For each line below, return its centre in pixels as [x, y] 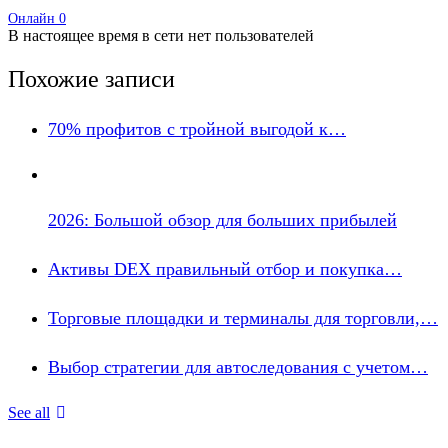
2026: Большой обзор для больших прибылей [222, 219]
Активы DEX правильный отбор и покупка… [225, 268]
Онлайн [33, 19]
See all [29, 412]
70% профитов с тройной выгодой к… [197, 128]
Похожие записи [91, 79]
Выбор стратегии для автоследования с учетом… [238, 366]
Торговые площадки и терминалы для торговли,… [243, 317]
